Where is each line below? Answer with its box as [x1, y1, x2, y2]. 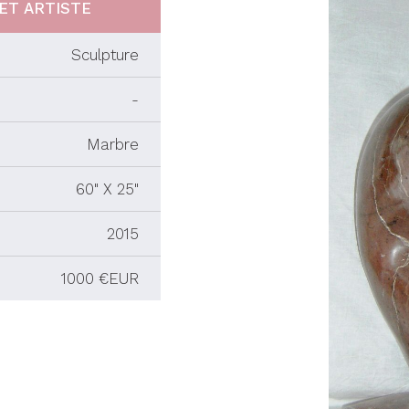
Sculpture [71, 46, 139, 64]
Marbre [87, 135, 139, 153]
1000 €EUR [61, 269, 139, 288]
